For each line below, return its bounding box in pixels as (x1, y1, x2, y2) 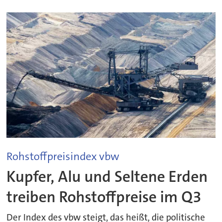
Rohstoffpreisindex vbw (6, 149, 120, 164)
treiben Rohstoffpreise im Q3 (6, 186, 202, 207)
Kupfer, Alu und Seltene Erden (6, 166, 208, 187)
